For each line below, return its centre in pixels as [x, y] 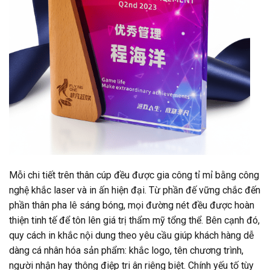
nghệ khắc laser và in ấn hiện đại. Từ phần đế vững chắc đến [135, 190]
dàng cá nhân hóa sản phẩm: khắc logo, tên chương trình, [126, 250]
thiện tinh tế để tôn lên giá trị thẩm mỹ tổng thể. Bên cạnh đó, [134, 220]
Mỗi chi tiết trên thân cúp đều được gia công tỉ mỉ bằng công [134, 175]
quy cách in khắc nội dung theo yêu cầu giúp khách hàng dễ [131, 235]
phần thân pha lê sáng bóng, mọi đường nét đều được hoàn [132, 205]
